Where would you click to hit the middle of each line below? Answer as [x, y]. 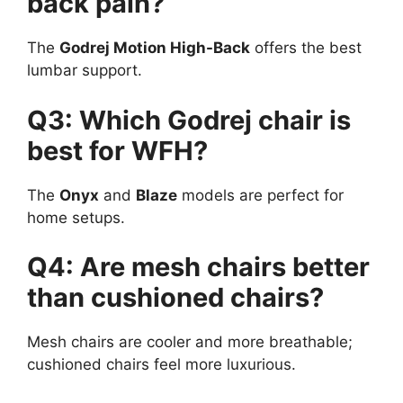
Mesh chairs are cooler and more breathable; [190, 342]
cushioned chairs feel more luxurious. [161, 365]
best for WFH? [117, 150]
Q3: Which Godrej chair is [189, 120]
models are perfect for [260, 195]
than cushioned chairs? [175, 298]
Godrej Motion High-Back [155, 48]
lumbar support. [85, 71]
